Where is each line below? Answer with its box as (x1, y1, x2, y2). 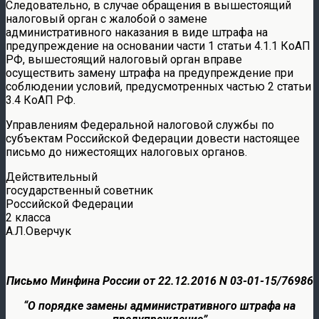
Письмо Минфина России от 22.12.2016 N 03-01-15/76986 (6, 273, 313, 288)
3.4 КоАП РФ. (6, 93, 75, 107)
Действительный (6, 169, 98, 184)
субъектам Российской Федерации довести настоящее (6, 131, 300, 145)
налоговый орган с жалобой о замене (6, 11, 207, 26)
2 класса (6, 210, 51, 224)
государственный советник (6, 183, 153, 197)
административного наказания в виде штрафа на (6, 25, 268, 39)
